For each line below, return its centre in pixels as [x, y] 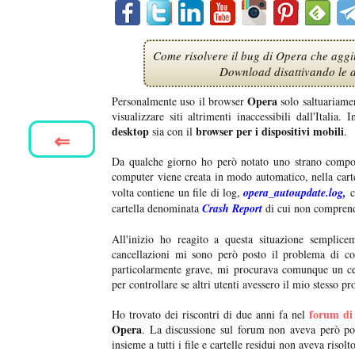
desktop [130, 132]
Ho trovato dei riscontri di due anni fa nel [210, 315]
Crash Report [232, 209]
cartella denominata [157, 208]
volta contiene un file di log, [178, 193]
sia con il [172, 132]
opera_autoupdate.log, [295, 193]
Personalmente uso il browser [178, 101]
